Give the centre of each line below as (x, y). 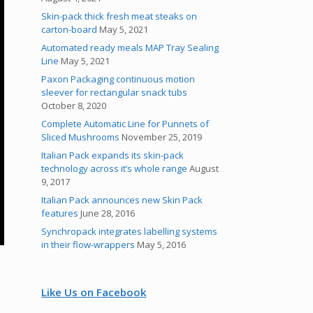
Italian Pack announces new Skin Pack (122, 200)
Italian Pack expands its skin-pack (113, 155)
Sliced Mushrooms (81, 137)
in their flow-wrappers (88, 245)
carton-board (70, 29)
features (60, 213)
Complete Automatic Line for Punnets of (125, 124)
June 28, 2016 (108, 213)
